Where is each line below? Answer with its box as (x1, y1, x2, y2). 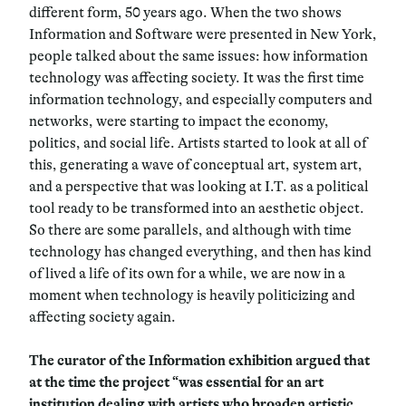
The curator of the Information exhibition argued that (29, 352, 370, 369)
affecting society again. (29, 308, 176, 325)
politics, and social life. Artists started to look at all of (29, 134, 367, 151)
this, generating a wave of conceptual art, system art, (29, 156, 362, 173)
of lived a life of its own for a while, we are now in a (29, 265, 345, 282)
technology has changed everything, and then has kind (29, 243, 372, 260)
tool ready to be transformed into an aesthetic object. (29, 199, 364, 217)
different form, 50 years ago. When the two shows (29, 4, 342, 21)
